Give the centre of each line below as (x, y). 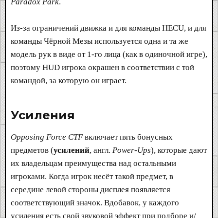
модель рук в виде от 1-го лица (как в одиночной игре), (109, 54)
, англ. (101, 150)
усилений (72, 150)
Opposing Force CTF (47, 137)
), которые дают (179, 150)
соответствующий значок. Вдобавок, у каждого (95, 202)
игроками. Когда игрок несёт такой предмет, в (92, 176)
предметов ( (32, 150)
